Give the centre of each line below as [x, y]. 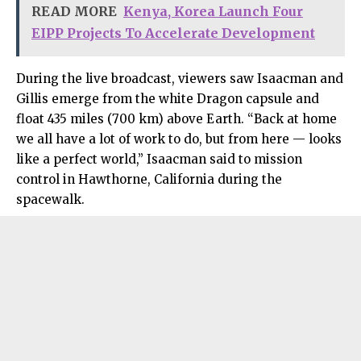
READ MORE [74, 12]
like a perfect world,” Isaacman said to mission [159, 160]
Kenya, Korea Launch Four [213, 12]
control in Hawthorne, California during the [149, 180]
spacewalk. [50, 200]
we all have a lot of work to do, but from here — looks [179, 139]
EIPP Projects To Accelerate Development [173, 33]
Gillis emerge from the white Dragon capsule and [168, 99]
